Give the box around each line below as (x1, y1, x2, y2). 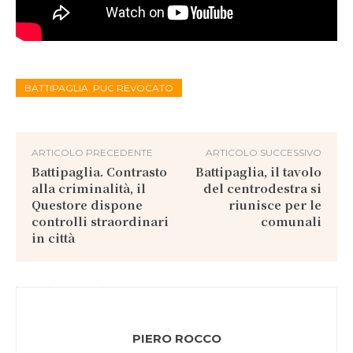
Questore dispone (32, 195, 143, 213)
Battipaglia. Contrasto (32, 162, 167, 180)
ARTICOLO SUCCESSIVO (205, 146, 321, 158)
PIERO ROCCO (132, 330, 221, 346)
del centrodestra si (203, 179, 321, 196)
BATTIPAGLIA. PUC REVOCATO (24, 81, 173, 94)
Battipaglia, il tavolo (195, 162, 321, 180)
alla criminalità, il (32, 179, 146, 196)
